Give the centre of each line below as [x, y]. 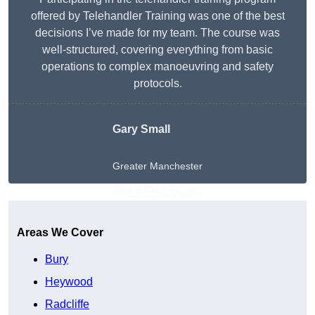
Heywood [69, 282]
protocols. [157, 84]
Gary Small [141, 129]
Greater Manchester [157, 166]
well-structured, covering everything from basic [157, 50]
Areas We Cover [60, 233]
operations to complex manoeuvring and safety [157, 67]
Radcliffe [67, 304]
